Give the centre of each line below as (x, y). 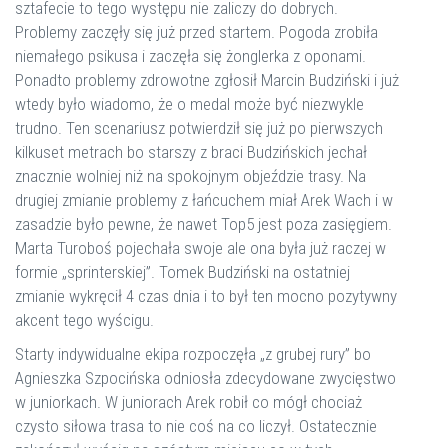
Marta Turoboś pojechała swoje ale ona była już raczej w (200, 248)
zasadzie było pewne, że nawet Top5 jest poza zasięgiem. (203, 224)
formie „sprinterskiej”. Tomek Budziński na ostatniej (182, 272)
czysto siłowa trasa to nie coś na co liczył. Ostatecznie (196, 426)
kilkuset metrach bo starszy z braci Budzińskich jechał (191, 152)
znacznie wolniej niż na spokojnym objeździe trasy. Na (190, 176)
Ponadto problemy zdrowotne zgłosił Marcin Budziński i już (207, 80)
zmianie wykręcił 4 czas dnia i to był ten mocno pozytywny (206, 296)
